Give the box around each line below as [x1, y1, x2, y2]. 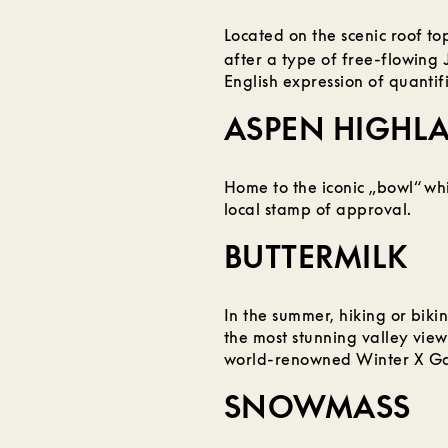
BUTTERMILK [224, 238, 408, 275]
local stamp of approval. [224, 198, 412, 219]
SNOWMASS [224, 388, 411, 425]
